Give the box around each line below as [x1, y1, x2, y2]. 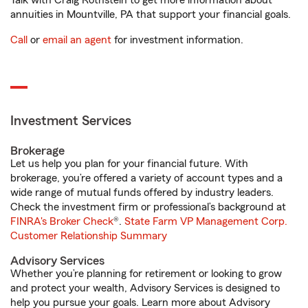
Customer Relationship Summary [10, 230, 167, 241]
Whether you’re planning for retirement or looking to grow [10, 268, 282, 279]
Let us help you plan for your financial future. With [10, 158, 248, 169]
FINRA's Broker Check [10, 216, 113, 227]
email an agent [43, 34, 111, 45]
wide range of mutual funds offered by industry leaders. [10, 187, 274, 198]
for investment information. [111, 34, 243, 45]
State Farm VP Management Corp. [124, 216, 287, 227]
